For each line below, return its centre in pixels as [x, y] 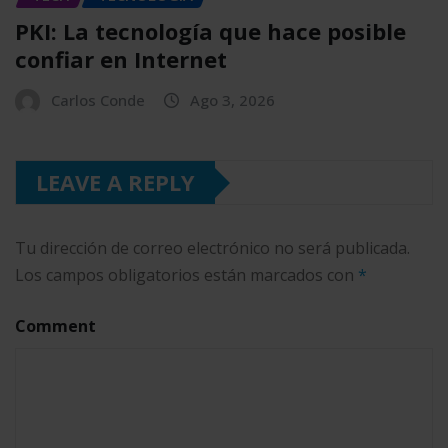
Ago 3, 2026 [232, 100]
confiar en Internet [121, 59]
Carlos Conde [98, 100]
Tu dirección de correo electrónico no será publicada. [212, 248]
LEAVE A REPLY [115, 182]
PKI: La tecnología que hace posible [210, 31]
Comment [55, 326]
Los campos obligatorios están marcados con [186, 275]
